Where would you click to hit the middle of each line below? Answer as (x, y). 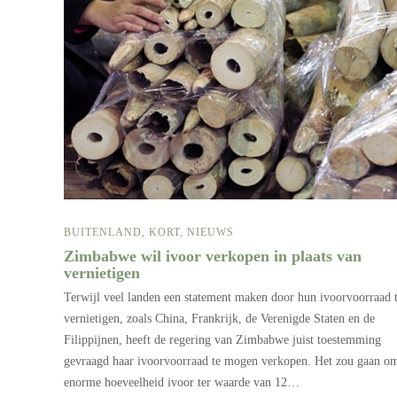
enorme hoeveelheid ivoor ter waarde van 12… (182, 383)
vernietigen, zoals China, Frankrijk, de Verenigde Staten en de (219, 319)
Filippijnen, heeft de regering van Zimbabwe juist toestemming (222, 340)
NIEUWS (210, 233)
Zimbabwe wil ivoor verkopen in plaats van (213, 257)
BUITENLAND (103, 233)
